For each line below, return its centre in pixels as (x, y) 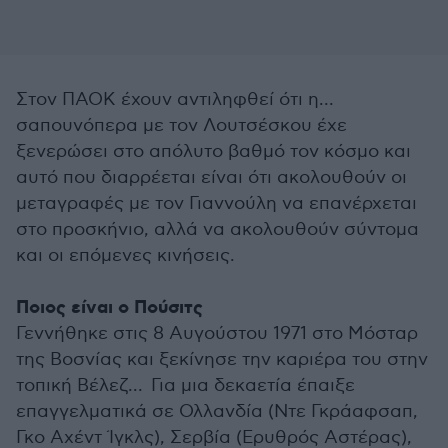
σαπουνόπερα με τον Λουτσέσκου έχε (181, 125)
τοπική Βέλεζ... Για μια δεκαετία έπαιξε (185, 385)
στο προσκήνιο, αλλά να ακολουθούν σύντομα (217, 229)
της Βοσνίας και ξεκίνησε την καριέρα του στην (222, 359)
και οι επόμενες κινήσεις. (125, 255)
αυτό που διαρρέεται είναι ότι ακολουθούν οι (211, 177)
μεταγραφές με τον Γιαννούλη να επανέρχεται (216, 203)
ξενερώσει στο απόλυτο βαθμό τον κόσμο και (213, 151)
